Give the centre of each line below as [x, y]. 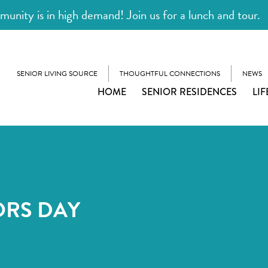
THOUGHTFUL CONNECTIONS [170, 73]
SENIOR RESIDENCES [189, 92]
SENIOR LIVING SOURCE [57, 73]
